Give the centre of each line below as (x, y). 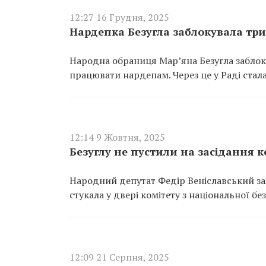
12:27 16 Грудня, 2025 (119, 17)
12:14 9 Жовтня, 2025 (117, 137)
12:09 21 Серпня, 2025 (119, 257)
